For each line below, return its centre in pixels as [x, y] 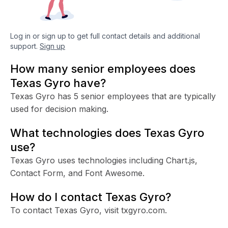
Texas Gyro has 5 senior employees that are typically [113, 96]
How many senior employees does [103, 68]
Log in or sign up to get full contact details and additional [105, 36]
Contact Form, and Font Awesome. [77, 173]
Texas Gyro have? [58, 83]
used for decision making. [59, 109]
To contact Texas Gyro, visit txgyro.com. [89, 210]
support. [24, 46]
